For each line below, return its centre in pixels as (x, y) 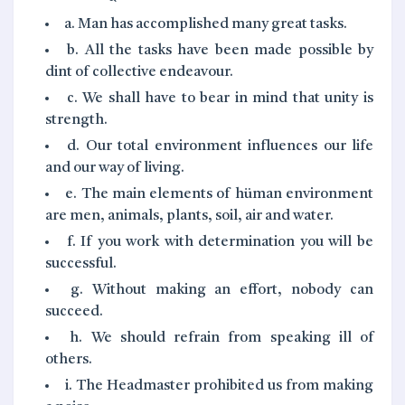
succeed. (74, 312)
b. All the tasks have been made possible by (221, 51)
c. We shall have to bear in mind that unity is (220, 99)
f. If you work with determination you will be (220, 243)
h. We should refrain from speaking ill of (221, 339)
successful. (81, 264)
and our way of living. (115, 169)
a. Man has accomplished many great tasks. (206, 25)
